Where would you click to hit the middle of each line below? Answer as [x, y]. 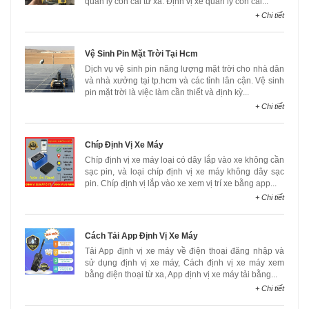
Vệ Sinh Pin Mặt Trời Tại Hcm [141, 54]
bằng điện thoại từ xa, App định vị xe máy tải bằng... [181, 275]
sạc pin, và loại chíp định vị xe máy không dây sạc [184, 172]
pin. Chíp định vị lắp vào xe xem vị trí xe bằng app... [180, 183]
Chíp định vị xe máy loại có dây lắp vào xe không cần [184, 160]
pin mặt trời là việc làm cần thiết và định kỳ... [167, 92]
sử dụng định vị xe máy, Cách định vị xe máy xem [184, 263]
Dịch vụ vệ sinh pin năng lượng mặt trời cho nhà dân [184, 69]
